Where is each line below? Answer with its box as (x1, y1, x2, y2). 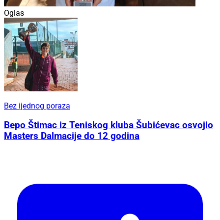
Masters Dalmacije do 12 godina (4, 131, 139, 142)
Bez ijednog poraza (4, 101, 70, 111)
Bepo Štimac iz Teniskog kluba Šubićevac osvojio (4, 120, 213, 131)
